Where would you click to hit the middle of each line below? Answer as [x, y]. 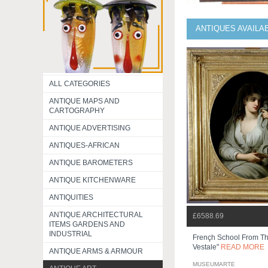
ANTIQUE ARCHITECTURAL [96, 215]
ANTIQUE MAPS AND [84, 101]
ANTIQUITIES [71, 197]
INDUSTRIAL [71, 234]
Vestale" [207, 247]
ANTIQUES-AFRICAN [84, 145]
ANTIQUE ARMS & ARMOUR [96, 251]
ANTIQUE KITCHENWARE [92, 180]
